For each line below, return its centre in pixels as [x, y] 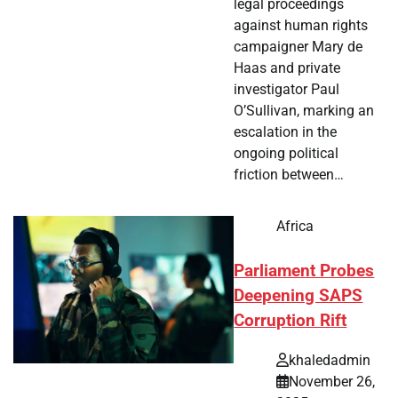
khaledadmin [330, 361]
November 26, [332, 382]
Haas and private [287, 68]
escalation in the [286, 132]
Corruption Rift [291, 321]
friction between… [289, 175]
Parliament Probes [304, 271]
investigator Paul [287, 90]
